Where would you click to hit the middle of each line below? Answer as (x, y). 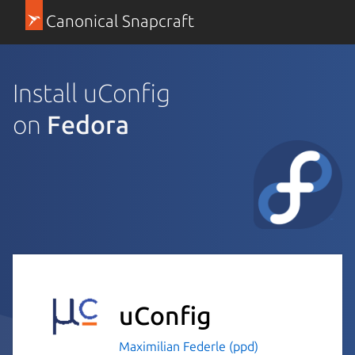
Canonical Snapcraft (120, 21)
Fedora (88, 124)
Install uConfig (92, 92)
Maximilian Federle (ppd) (189, 346)
